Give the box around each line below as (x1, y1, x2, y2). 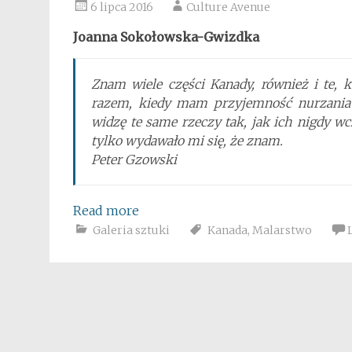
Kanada (207, 223, 247, 237)
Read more (73, 203, 139, 218)
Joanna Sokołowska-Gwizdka (73, 29, 259, 45)
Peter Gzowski (91, 152, 177, 167)
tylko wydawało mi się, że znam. (91, 133, 283, 148)
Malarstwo (252, 223, 312, 237)
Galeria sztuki (93, 223, 170, 237)
